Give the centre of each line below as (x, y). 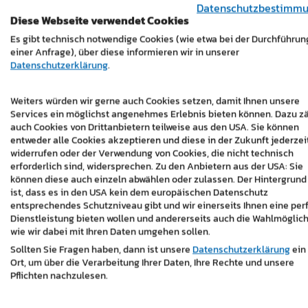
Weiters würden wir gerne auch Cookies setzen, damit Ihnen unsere (155, 101)
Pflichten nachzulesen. (59, 275)
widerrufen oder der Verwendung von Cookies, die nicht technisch (152, 153)
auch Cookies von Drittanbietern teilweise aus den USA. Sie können (155, 127)
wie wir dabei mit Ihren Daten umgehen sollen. (110, 231)
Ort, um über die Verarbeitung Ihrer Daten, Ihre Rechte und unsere (152, 262)
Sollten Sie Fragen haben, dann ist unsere (101, 249)
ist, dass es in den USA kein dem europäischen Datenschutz (139, 192)
